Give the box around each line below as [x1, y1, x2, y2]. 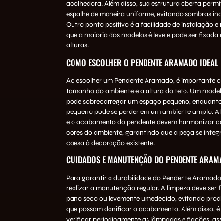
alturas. [66, 41, 89, 50]
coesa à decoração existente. [66, 138, 155, 147]
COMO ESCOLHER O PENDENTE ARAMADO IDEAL [66, 56, 218, 69]
